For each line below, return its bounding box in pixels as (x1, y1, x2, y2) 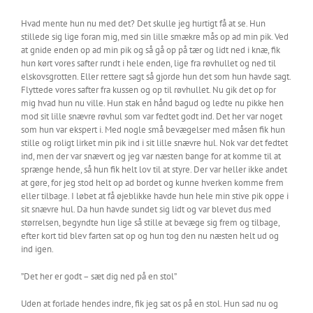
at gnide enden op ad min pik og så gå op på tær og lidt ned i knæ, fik (21, 44, 280, 56)
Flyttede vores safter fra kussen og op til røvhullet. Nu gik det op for (21, 84, 276, 96)
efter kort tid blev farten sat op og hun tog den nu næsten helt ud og (21, 230, 279, 242)
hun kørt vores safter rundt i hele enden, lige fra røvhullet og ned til (21, 57, 276, 69)
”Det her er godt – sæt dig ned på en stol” (21, 270, 177, 282)
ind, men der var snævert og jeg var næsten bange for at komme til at (21, 150, 281, 162)
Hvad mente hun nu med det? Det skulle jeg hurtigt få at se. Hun (21, 17, 265, 29)
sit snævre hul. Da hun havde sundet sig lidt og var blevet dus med (21, 203, 271, 215)
